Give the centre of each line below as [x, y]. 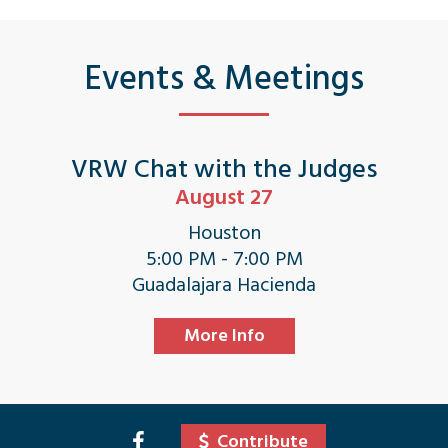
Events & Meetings [224, 78]
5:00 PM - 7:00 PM [224, 259]
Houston [224, 233]
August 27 [224, 197]
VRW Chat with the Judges [224, 169]
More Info [224, 335]
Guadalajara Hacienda [224, 285]
